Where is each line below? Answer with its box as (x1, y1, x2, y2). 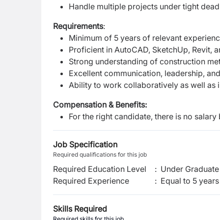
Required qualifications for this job (53, 151, 147, 158)
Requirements (53, 21, 103, 31)
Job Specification (53, 139, 117, 149)
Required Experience (53, 176, 129, 186)
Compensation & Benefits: (53, 100, 149, 110)
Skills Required (53, 204, 107, 214)
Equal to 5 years (161, 176, 219, 186)
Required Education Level (53, 164, 146, 174)
